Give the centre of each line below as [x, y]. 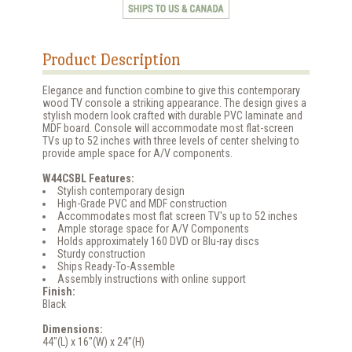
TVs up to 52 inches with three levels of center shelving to [171, 140]
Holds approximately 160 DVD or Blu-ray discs [158, 241]
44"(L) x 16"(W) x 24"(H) [93, 341]
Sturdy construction [101, 253]
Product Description [112, 59]
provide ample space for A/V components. [137, 153]
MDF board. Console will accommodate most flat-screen [168, 128]
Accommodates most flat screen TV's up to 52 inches [178, 216]
